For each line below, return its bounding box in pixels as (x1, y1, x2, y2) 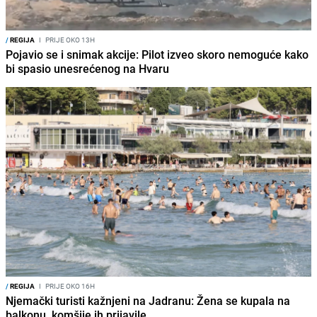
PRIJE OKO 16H (44, 281, 95, 292)
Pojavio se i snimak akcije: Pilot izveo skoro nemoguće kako (6, 47, 309, 63)
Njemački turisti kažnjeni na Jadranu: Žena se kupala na (6, 293, 290, 309)
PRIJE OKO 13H (44, 35, 95, 45)
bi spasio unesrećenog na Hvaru (6, 61, 169, 77)
